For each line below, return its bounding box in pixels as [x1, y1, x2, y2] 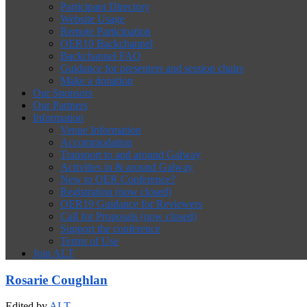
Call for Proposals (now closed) [60, 210, 197, 222]
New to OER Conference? [60, 173, 175, 185]
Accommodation [60, 136, 132, 148]
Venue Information [60, 124, 141, 136]
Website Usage [60, 13, 125, 25]
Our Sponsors [33, 87, 93, 99]
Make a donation [60, 75, 133, 86]
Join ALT [33, 247, 74, 259]
